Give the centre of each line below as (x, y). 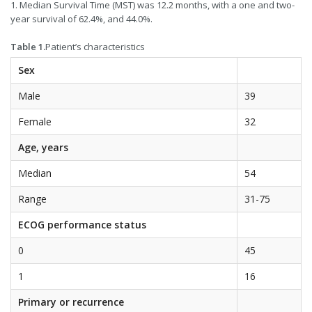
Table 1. (28, 47)
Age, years (43, 148)
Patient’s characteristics (95, 47)
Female (35, 122)
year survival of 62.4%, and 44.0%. (81, 19)
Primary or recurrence (71, 302)
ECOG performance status (82, 225)
